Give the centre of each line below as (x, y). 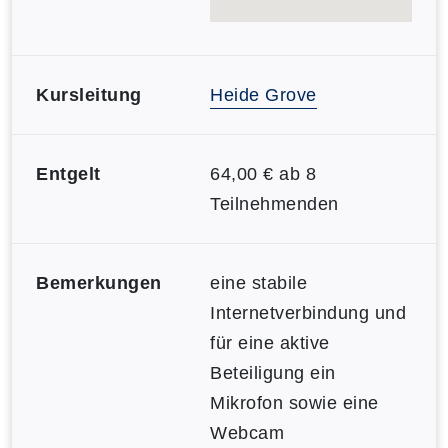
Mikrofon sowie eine (294, 403)
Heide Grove (263, 95)
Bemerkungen (99, 283)
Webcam (247, 433)
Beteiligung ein (273, 373)
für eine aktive (270, 343)
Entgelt (68, 174)
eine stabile (258, 283)
